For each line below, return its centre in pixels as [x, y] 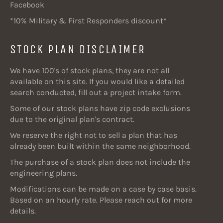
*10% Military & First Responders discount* [88, 21]
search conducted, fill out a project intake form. [96, 93]
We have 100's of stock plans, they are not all [90, 71]
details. [23, 211]
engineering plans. [44, 173]
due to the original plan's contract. [72, 119]
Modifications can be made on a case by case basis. [103, 189]
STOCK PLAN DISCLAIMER [78, 50]
